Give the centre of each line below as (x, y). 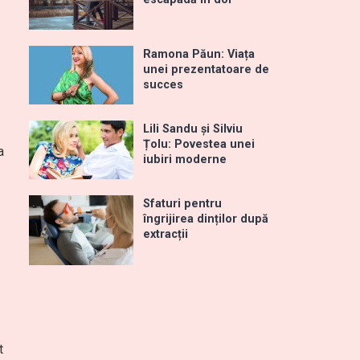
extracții (166, 235)
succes (163, 85)
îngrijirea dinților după (206, 219)
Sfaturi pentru (182, 204)
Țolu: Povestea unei (199, 145)
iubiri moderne (185, 160)
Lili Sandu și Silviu (193, 129)
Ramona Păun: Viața (199, 55)
